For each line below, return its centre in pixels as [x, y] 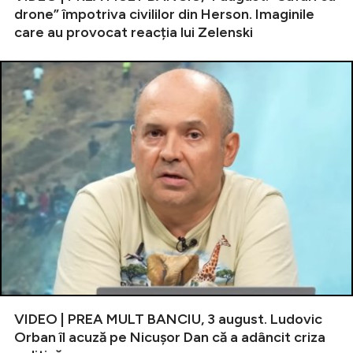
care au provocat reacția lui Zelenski [134, 33]
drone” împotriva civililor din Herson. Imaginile [164, 15]
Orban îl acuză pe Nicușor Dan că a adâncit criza [170, 337]
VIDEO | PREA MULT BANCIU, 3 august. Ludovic [168, 319]
